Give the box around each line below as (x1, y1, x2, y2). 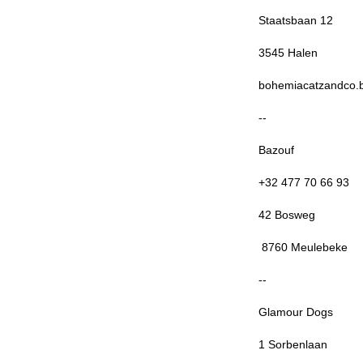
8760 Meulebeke (258, 241, 348, 254)
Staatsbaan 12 (258, 14, 333, 27)
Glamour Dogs (258, 305, 333, 318)
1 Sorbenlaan (258, 338, 327, 351)
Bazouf (258, 143, 294, 156)
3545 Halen (258, 46, 318, 59)
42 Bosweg (258, 208, 315, 221)
